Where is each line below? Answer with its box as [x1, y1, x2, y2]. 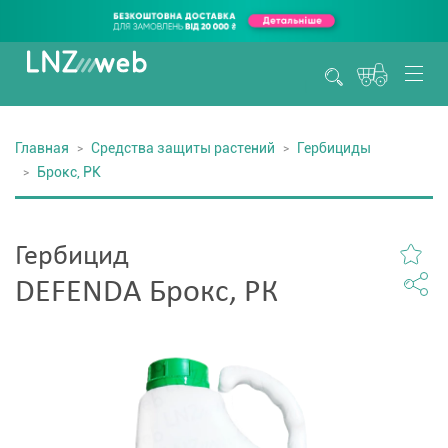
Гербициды [297, 140, 371, 156]
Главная [15, 140, 69, 156]
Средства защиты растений [91, 140, 275, 156]
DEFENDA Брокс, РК [15, 277, 278, 309]
